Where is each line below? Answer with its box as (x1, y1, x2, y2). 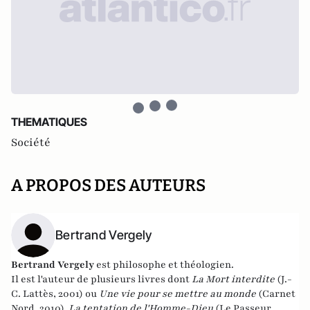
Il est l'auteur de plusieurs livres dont (11, 273, 192, 286)
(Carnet (258, 287, 295, 300)
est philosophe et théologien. (94, 258, 234, 271)
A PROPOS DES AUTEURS (11, 176, 206, 195)
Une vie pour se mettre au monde (99, 287, 256, 300)
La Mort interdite (192, 273, 275, 286)
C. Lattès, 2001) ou (11, 287, 99, 300)
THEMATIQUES (11, 115, 87, 129)
